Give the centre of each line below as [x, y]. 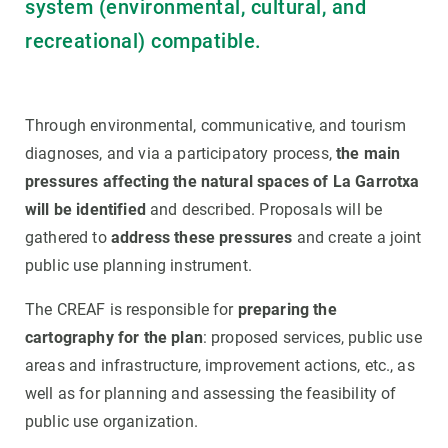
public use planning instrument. [141, 265]
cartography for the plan [114, 337]
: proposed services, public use [312, 337]
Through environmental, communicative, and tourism [215, 125]
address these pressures [201, 237]
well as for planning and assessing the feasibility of [211, 393]
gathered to [68, 237]
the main [368, 153]
